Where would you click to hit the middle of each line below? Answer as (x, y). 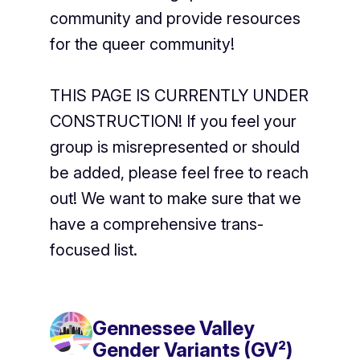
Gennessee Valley (173, 329)
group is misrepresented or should (174, 147)
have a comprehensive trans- (156, 225)
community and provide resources (175, 19)
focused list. (93, 250)
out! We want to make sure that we (175, 199)
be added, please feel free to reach (179, 173)
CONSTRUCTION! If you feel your (173, 122)
